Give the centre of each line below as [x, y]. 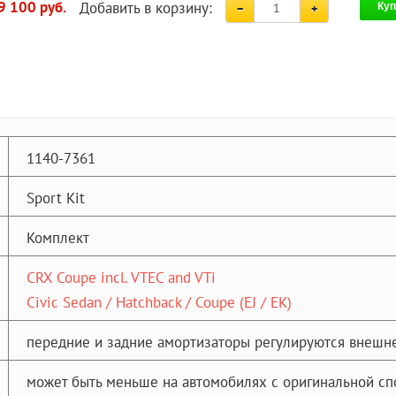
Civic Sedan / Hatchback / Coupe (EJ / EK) [159, 302]
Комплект [58, 237]
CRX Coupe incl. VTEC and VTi [121, 277]
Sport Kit [56, 198]
